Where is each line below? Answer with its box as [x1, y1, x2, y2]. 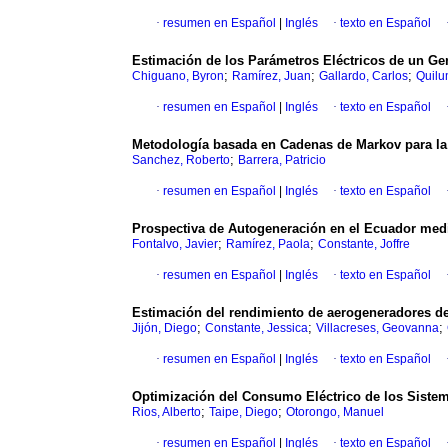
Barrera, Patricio [238, 153, 326, 168]
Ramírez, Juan [232, 69, 311, 84]
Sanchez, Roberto [132, 153, 230, 168]
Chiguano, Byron [132, 69, 224, 84]
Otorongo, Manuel [286, 405, 384, 420]
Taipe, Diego [209, 405, 278, 420]
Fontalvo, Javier [132, 237, 218, 252]
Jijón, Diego [132, 321, 197, 336]
